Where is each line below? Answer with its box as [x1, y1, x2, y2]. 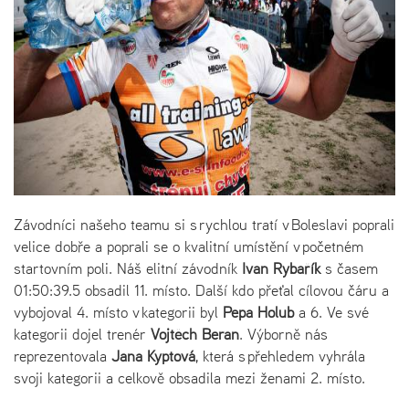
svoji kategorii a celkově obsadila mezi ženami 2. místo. [14, 366, 365, 389]
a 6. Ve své [294, 300, 369, 323]
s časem [320, 257, 378, 279]
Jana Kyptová [111, 344, 195, 367]
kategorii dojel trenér [14, 322, 151, 345]
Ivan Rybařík [242, 257, 320, 279]
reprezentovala [14, 344, 111, 367]
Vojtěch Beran [151, 322, 239, 345]
